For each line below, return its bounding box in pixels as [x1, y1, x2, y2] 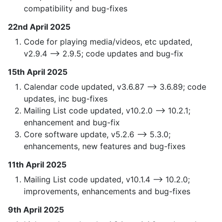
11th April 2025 [8, 160, 66, 170]
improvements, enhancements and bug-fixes [24, 186, 190, 197]
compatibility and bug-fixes [24, 3, 127, 14]
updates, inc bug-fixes [24, 94, 108, 104]
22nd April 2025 [8, 22, 70, 32]
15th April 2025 [8, 67, 67, 77]
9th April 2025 [8, 205, 64, 215]
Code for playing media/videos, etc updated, [24, 37, 192, 47]
